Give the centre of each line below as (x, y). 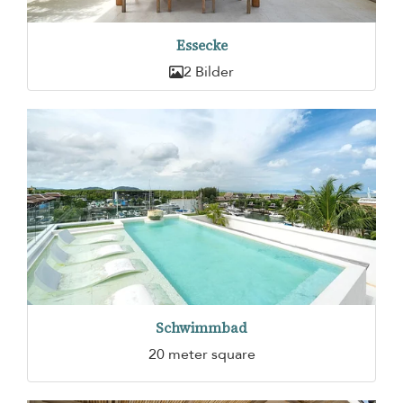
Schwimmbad (201, 327)
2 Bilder (209, 72)
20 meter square (201, 354)
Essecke (201, 46)
